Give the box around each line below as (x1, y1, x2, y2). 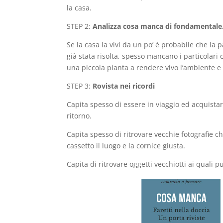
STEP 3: (67, 81, 93, 91)
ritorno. (67, 111, 92, 121)
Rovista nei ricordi (93, 81, 155, 91)
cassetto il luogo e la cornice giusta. (67, 141, 186, 151)
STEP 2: (67, 21, 93, 31)
